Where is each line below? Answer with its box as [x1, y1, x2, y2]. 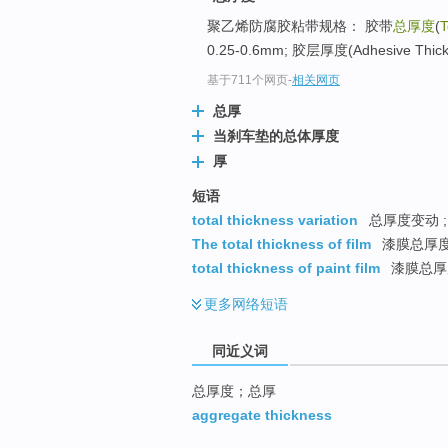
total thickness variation [192, 211, 358, 228]
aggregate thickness [192, 406, 332, 423]
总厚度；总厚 [192, 382, 276, 399]
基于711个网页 [207, 73, 288, 88]
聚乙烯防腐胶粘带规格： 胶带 [207, 18, 393, 35]
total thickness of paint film [192, 259, 380, 276]
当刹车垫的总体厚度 [213, 128, 339, 145]
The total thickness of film [192, 235, 371, 252]
